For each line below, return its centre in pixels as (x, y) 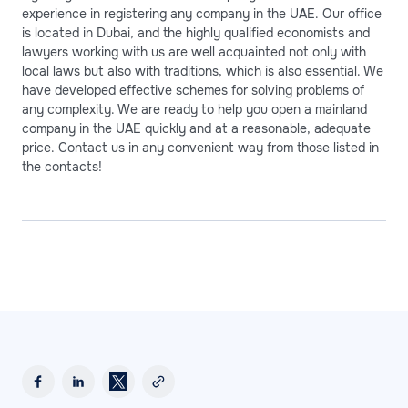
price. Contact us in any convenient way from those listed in (200, 148)
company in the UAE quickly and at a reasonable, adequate (196, 129)
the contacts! (62, 167)
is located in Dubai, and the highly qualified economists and (196, 33)
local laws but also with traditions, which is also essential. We (203, 71)
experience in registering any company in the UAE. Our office (202, 14)
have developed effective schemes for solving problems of (193, 91)
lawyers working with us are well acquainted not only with (194, 52)
